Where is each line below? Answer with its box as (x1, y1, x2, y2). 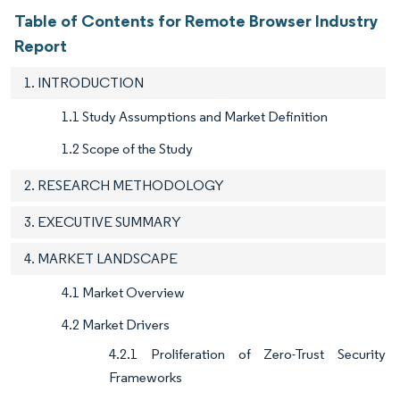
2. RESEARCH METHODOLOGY (24, 177, 224, 195)
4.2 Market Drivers (62, 316, 170, 334)
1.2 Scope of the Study (62, 140, 193, 158)
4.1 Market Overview (62, 284, 185, 302)
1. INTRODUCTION (24, 74, 144, 92)
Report (14, 35, 67, 57)
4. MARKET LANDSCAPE (24, 250, 178, 268)
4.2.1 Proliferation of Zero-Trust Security (109, 346, 386, 363)
